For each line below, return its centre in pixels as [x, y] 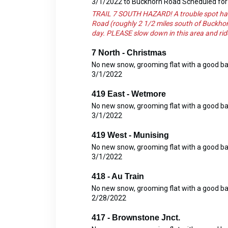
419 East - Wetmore [129, 94]
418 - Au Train [118, 177]
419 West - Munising [130, 135]
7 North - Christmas [129, 53]
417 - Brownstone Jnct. [136, 218]
